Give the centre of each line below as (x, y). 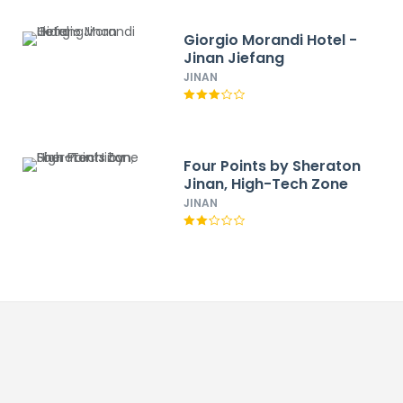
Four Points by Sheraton (273, 166)
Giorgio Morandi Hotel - (271, 40)
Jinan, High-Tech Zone (266, 184)
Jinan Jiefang (234, 58)
